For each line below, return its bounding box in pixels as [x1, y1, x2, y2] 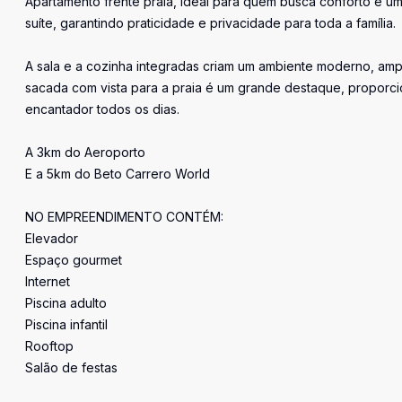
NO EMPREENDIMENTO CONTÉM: [25, 209, 223, 224]
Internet [25, 274, 70, 289]
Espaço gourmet [25, 252, 122, 267]
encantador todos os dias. [25, 101, 179, 117]
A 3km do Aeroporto [25, 144, 145, 160]
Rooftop [25, 338, 74, 354]
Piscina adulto [25, 295, 107, 310]
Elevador [25, 231, 78, 246]
